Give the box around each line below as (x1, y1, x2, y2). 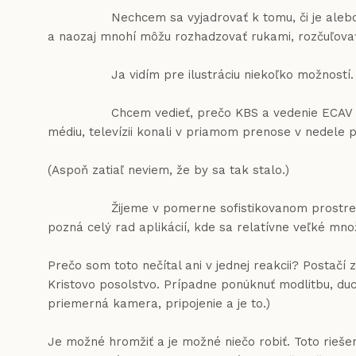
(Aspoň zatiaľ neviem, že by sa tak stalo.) (48, 163, 289, 177)
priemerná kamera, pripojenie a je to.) (48, 296, 270, 311)
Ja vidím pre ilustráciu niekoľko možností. (48, 68, 354, 82)
